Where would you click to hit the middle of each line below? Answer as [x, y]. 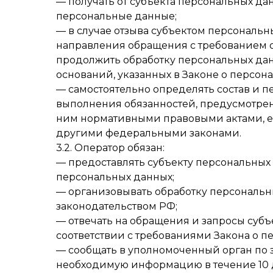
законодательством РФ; [117, 206]
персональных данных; [115, 177]
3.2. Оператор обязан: [110, 148]
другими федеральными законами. [149, 133]
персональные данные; [116, 16]
